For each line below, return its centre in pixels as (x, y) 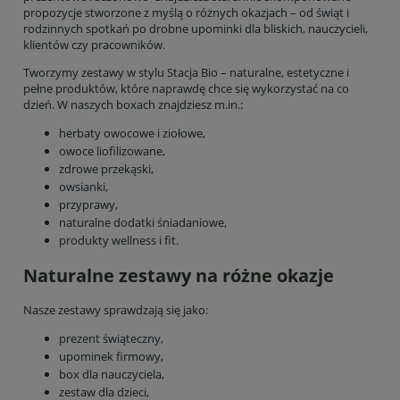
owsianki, (83, 187)
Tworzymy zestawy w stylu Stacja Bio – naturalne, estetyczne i (186, 72)
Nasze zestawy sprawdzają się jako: (116, 310)
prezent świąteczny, (111, 339)
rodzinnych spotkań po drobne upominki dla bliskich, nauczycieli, (196, 29)
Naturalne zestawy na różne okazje (179, 276)
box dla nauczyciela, (112, 375)
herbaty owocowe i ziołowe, (132, 133)
